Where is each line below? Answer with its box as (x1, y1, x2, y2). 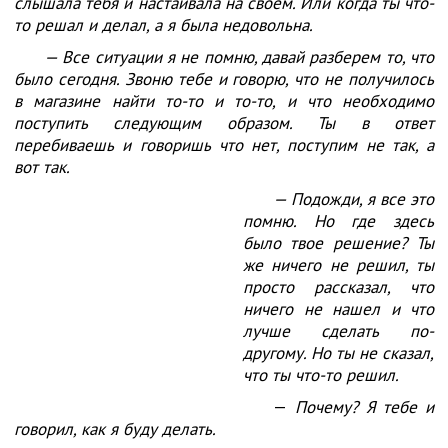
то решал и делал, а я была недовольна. (14, 14, 313, 36)
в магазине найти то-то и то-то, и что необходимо (14, 90, 434, 112)
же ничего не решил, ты (243, 254, 434, 276)
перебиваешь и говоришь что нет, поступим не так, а (14, 134, 434, 156)
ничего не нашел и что (243, 298, 434, 320)
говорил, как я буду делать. (14, 418, 216, 440)
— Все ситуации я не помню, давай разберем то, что (44, 46, 434, 68)
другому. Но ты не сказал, (243, 342, 434, 364)
